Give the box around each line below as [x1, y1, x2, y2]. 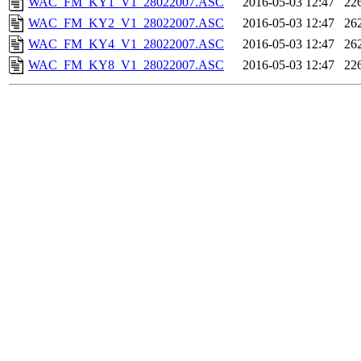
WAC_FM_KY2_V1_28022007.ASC [28, 16, 224, 31]
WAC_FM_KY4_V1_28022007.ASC [28, 37, 224, 52]
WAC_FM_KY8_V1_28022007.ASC [28, 58, 224, 73]
